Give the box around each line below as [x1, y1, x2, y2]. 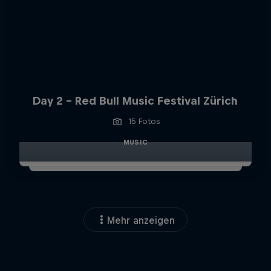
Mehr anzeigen [107, 215, 175, 226]
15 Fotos [128, 117, 160, 126]
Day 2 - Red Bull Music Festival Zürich [33, 94, 238, 108]
